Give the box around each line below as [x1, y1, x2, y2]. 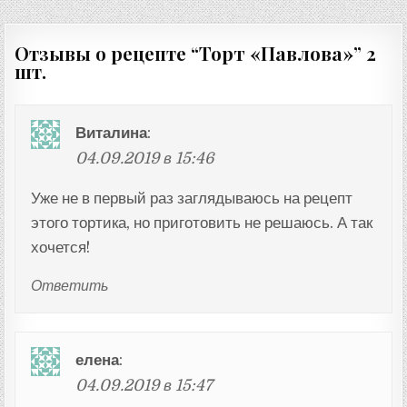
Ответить [30, 278, 108, 295]
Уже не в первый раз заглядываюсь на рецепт [30, 189, 352, 207]
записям [3, 26, 107, 61]
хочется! [30, 238, 90, 256]
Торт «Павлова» [199, 41, 354, 66]
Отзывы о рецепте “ [15, 41, 200, 66]
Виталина [75, 124, 148, 143]
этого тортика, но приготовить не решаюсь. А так [30, 213, 372, 232]
